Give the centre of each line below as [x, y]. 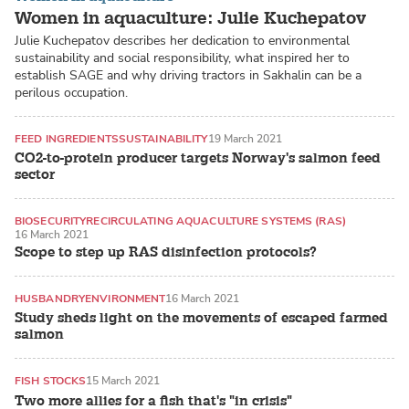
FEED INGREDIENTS [67, 138]
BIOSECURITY [51, 221]
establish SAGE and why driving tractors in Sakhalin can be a [188, 75]
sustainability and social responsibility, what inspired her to [182, 58]
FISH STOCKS [51, 381]
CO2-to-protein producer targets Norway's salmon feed [198, 159]
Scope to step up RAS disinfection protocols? [166, 252]
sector [35, 175]
